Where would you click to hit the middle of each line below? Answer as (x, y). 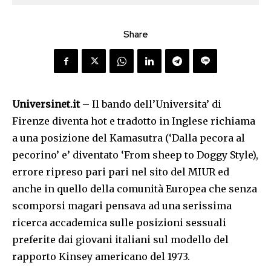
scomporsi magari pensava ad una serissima (122, 206)
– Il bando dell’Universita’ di (151, 104)
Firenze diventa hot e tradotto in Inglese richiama (134, 121)
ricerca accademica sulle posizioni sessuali (119, 223)
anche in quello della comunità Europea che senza (135, 189)
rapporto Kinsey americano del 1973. (101, 257)
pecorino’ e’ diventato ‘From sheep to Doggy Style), (135, 155)
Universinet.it (46, 104)
